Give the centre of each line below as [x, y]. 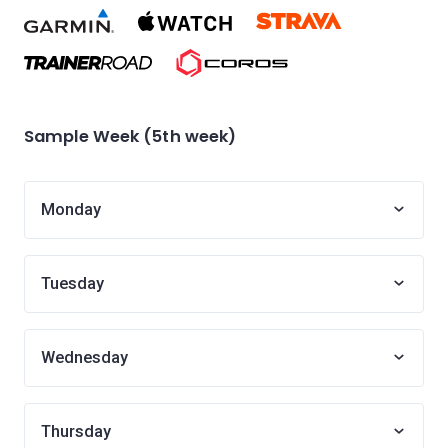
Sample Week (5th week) [130, 136]
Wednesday [84, 357]
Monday [71, 209]
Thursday [76, 431]
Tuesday [72, 283]
